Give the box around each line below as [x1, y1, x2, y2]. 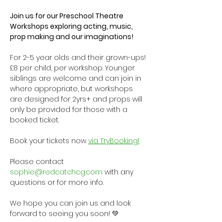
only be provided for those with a [10, 105, 129, 114]
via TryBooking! [88, 136, 139, 146]
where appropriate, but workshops [10, 84, 135, 94]
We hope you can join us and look [10, 198, 133, 208]
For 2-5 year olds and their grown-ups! [10, 53, 148, 62]
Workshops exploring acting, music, [10, 21, 134, 31]
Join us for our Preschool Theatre [10, 11, 125, 21]
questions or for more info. [10, 177, 104, 187]
